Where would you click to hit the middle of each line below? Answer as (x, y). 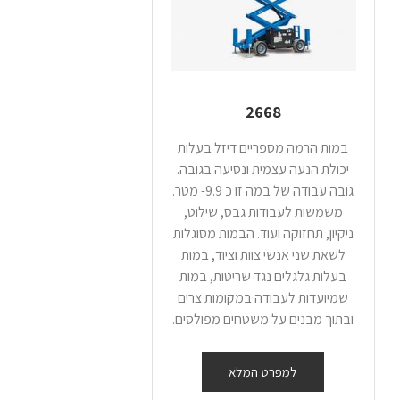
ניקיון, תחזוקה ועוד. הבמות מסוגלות (263, 234)
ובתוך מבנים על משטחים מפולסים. (263, 320)
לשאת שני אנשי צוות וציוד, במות (263, 255)
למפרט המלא (263, 372)
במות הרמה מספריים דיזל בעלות (263, 148)
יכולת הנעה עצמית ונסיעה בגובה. (263, 170)
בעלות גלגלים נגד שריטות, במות (263, 277)
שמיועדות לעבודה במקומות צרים (263, 298)
